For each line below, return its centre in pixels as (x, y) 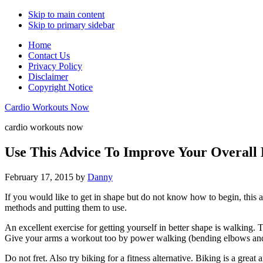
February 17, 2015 (39, 177)
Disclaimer (48, 77)
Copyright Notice (60, 87)
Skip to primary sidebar (71, 25)
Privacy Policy (55, 66)
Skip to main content (66, 14)
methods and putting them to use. (66, 207)
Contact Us (49, 55)
